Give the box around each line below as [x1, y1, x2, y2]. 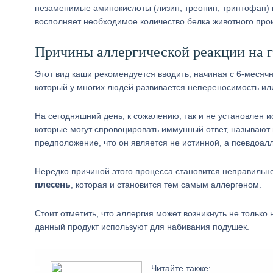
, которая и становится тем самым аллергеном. [71, 180, 261, 190]
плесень [35, 179, 71, 190]
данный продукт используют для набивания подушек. [35, 222, 249, 232]
